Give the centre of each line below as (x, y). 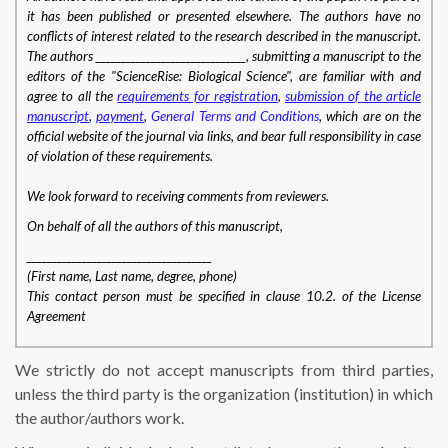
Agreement (56, 316)
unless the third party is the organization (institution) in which (224, 394)
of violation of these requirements (118, 156)
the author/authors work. (99, 418)
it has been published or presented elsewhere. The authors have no (224, 16)
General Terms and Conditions (235, 116)
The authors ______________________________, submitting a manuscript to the (224, 56)
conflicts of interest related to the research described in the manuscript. (224, 36)
